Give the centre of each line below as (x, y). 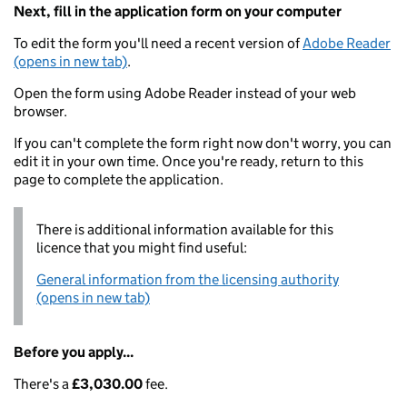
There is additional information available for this (185, 229)
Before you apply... (74, 352)
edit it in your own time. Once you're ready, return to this (189, 161)
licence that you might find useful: (142, 248)
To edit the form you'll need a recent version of (158, 43)
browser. (40, 111)
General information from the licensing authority (188, 279)
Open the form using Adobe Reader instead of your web (185, 93)
